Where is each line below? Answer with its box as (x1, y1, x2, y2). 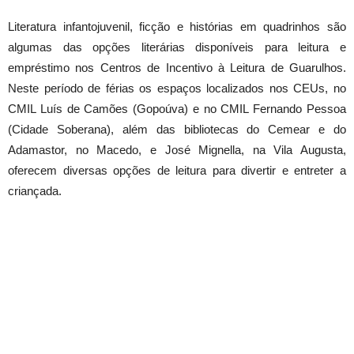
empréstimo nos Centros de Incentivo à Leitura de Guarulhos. (8, 61, 346, 74)
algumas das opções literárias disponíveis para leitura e (8, 40, 346, 54)
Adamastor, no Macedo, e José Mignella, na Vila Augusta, (8, 143, 346, 156)
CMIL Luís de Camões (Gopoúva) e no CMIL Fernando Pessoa (8, 102, 346, 115)
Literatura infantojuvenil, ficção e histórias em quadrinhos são (8, 20, 346, 33)
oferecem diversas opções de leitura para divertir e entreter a (8, 164, 346, 177)
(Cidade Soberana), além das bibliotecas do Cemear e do (8, 122, 346, 136)
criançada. (8, 184, 62, 198)
